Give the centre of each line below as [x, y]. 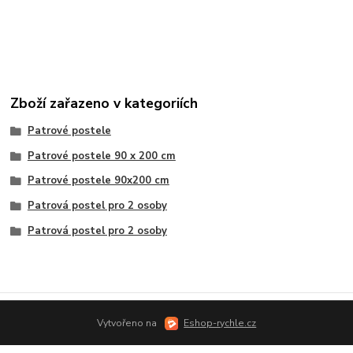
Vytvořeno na [128, 323]
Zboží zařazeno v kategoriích [104, 103]
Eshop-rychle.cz [220, 323]
